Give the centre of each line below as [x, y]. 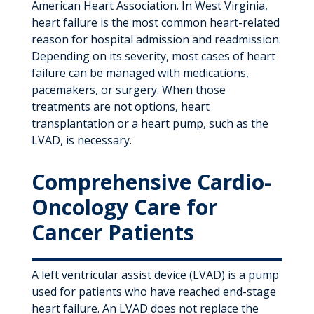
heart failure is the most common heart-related [155, 23]
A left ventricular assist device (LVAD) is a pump [155, 275]
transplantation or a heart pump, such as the [150, 124]
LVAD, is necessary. [81, 141]
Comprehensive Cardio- [151, 182]
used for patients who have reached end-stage [153, 292]
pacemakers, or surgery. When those [128, 90]
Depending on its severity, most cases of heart [153, 56]
